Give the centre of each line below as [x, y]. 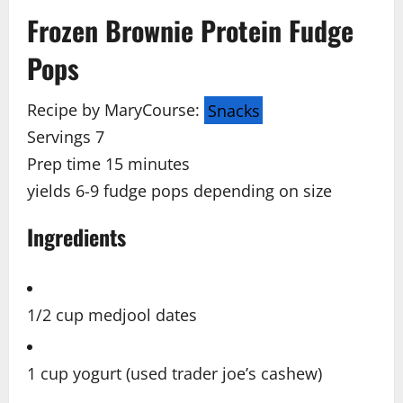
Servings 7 [66, 137]
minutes [159, 164]
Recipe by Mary [85, 110]
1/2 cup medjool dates [112, 315]
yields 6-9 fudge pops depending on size [179, 191]
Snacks [233, 110]
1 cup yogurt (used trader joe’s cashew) [175, 374]
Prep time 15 [77, 164]
